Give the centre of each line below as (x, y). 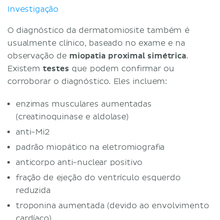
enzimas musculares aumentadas (84, 104)
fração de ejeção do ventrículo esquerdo (98, 178)
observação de (38, 56)
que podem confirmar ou (122, 69)
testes (56, 69)
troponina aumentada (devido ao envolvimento (112, 206)
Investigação (33, 9)
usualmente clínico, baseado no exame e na (96, 43)
